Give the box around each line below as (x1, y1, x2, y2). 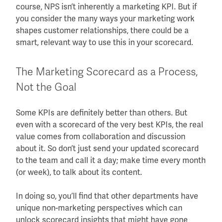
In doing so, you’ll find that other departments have (16, 190, 198, 201)
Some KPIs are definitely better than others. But (16, 107, 187, 118)
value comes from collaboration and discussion (16, 131, 185, 142)
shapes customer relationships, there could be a (16, 25, 189, 36)
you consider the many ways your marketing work (16, 13, 195, 24)
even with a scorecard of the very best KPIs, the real (16, 119, 203, 130)
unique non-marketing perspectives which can (16, 202, 182, 213)
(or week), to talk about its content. (16, 166, 142, 177)
